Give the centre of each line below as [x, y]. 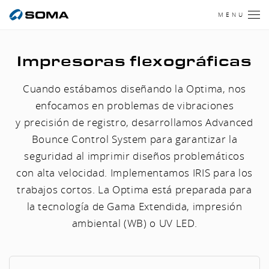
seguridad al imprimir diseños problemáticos [134, 156]
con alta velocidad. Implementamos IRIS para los [134, 173]
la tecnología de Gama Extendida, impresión [134, 206]
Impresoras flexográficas [134, 61]
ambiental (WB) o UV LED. [134, 223]
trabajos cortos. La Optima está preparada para [134, 189]
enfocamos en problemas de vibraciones [134, 105]
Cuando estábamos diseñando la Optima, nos [134, 89]
